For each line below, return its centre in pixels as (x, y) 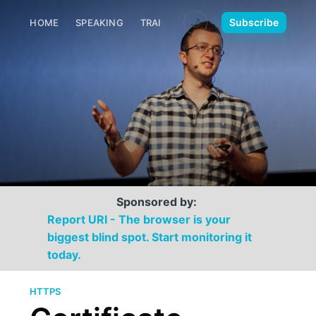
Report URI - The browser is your (139, 219)
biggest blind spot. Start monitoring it (150, 237)
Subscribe (254, 22)
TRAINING (163, 23)
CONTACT (273, 23)
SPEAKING (99, 23)
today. (65, 255)
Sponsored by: (156, 202)
